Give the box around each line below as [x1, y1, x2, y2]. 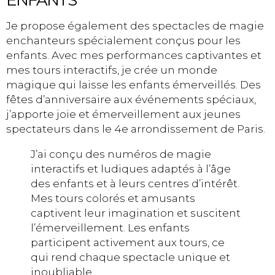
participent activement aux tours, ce [31, 236, 225, 249]
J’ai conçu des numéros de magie [31, 148, 211, 160]
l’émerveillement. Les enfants [31, 222, 190, 234]
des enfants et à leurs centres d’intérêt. [31, 177, 239, 190]
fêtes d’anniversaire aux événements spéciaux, [6, 93, 256, 106]
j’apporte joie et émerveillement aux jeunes [6, 108, 241, 120]
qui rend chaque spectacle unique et [31, 251, 230, 263]
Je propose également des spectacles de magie [6, 20, 264, 32]
